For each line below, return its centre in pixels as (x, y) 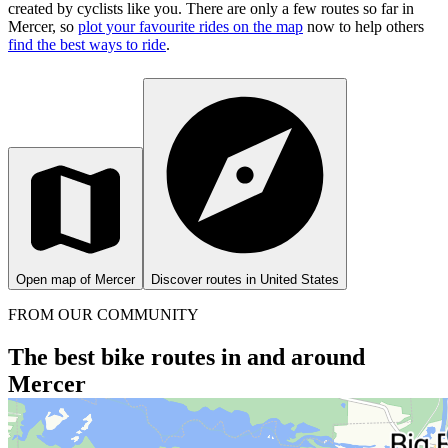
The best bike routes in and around (186, 356)
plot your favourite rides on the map (190, 26)
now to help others (363, 26)
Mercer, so (43, 26)
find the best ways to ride (87, 44)
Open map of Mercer (75, 279)
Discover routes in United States (245, 279)
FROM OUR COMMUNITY (103, 314)
